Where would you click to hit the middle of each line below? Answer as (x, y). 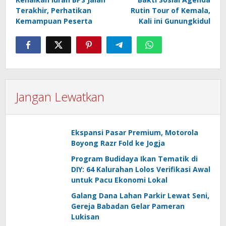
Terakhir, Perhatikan (53, 10)
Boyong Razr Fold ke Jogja (118, 143)
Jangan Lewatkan (60, 96)
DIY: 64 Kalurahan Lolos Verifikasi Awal (141, 169)
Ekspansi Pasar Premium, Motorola (135, 132)
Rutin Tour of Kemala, (171, 10)
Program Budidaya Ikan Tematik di (134, 158)
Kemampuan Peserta (54, 21)
